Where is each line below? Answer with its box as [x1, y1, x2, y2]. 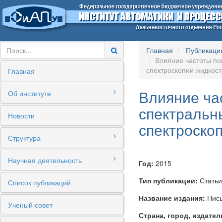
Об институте [8, 88, 51, 98]
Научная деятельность [8, 155, 82, 165]
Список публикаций [8, 177, 71, 187]
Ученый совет [8, 200, 53, 210]
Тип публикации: [139, 175, 198, 185]
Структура [8, 133, 41, 143]
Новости [8, 111, 35, 120]
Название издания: [139, 193, 205, 203]
